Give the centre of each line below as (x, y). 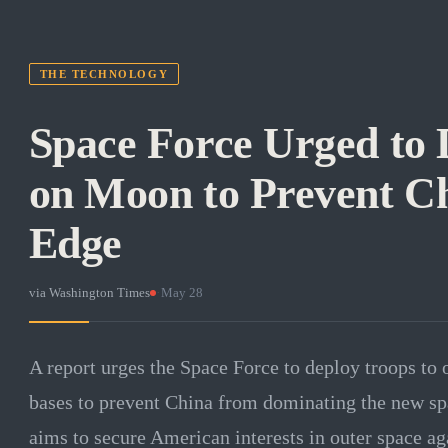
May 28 (181, 292)
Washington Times (99, 292)
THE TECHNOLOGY (104, 74)
